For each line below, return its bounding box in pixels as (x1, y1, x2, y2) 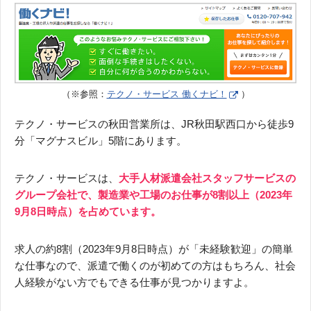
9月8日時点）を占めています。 (15, 205, 161, 218)
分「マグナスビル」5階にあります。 (15, 135, 187, 147)
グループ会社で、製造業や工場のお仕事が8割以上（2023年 (15, 189, 292, 201)
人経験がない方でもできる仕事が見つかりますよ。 (15, 276, 254, 289)
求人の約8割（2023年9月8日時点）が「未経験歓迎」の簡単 (15, 243, 293, 255)
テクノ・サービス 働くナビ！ (106, 89, 227, 100)
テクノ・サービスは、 (15, 172, 119, 185)
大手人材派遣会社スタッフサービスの (119, 172, 296, 185)
